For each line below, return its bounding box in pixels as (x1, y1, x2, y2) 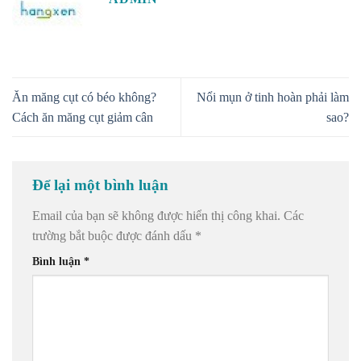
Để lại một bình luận (32, 176, 172, 193)
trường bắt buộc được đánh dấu (32, 228, 195, 243)
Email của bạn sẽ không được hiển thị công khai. (32, 208, 280, 222)
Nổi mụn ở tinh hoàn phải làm (197, 89, 349, 104)
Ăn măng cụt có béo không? (12, 89, 156, 104)
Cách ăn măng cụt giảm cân (12, 110, 153, 124)
